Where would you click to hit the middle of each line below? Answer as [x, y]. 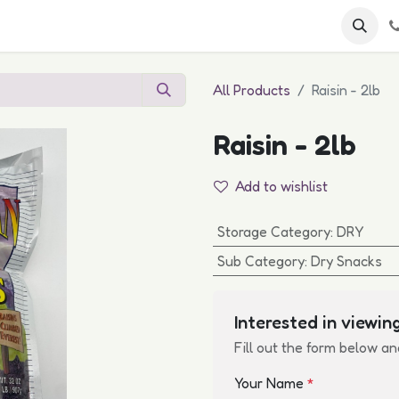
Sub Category [261, 261]
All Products [252, 90]
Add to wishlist [281, 186]
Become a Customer [116, 26]
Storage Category [273, 232]
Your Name [271, 383]
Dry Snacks [346, 261]
